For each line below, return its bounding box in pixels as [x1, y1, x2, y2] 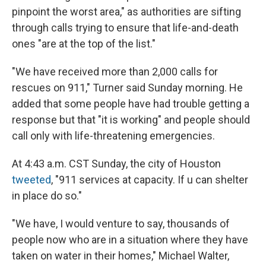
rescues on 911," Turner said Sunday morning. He [12, 81, 243, 94]
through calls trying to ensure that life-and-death [12, 21, 239, 34]
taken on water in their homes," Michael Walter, [12, 249, 229, 262]
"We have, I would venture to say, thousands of [12, 217, 230, 230]
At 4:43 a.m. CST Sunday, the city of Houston [12, 157, 221, 170]
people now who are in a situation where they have [12, 233, 248, 246]
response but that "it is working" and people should [12, 113, 250, 126]
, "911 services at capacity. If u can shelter [51, 173, 248, 186]
